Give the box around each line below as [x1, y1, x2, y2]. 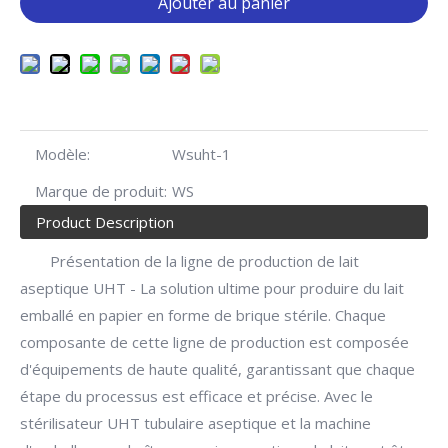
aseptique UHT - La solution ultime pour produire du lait [20, 278, 404, 298]
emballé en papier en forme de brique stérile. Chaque [20, 305, 386, 325]
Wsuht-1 [172, 144, 231, 164]
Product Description [36, 212, 174, 232]
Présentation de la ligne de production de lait [50, 251, 359, 271]
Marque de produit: [35, 181, 167, 201]
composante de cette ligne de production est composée [20, 332, 409, 352]
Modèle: [35, 144, 90, 164]
